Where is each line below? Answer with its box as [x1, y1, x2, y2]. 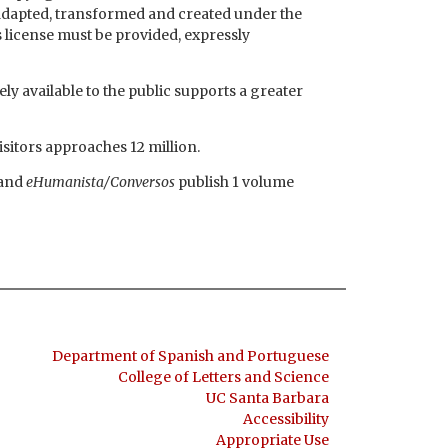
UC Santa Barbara [205, 388, 329, 407]
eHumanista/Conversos [26, 173, 175, 192]
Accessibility [242, 409, 329, 428]
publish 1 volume [175, 173, 294, 192]
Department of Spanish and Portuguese [51, 346, 329, 365]
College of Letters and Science [117, 367, 329, 386]
